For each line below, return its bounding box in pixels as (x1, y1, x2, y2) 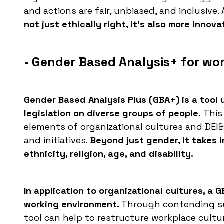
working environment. (24, 198, 121, 210)
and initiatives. (24, 134, 88, 146)
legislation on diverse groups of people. (24, 107, 201, 119)
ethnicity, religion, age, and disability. (24, 148, 193, 160)
